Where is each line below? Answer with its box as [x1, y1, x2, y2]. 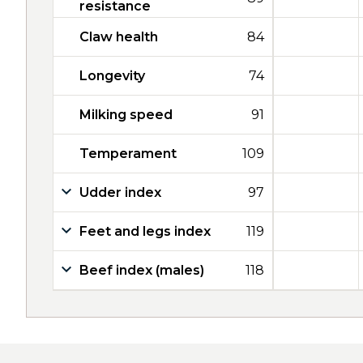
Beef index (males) [79, 263, 204, 278]
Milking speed [79, 107, 173, 122]
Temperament [79, 146, 177, 161]
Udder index [79, 185, 161, 200]
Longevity [79, 68, 145, 83]
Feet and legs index [79, 224, 211, 239]
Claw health [79, 29, 158, 45]
